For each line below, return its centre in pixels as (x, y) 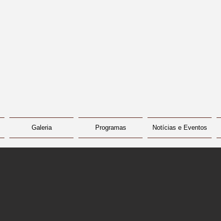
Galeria (41, 128)
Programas (110, 128)
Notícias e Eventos (180, 128)
